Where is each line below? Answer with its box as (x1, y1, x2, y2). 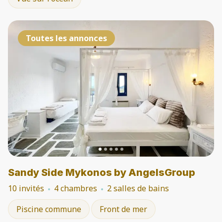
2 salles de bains (107, 183, 169, 194)
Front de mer (100, 204, 147, 215)
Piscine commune (16, 204, 81, 215)
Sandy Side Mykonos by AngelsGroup (8, 166, 195, 178)
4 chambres (54, 183, 97, 194)
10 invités (8, 183, 44, 194)
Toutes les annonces (26, 33, 107, 44)
